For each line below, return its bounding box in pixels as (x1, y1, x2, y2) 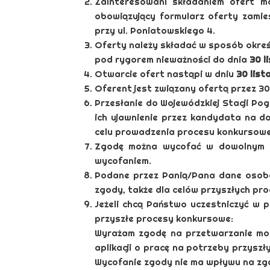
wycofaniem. (95, 154, 151, 166)
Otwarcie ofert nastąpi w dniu (95, 67, 236, 80)
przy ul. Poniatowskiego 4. (95, 24, 215, 36)
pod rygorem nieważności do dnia (95, 53, 250, 65)
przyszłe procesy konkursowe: (95, 212, 233, 224)
